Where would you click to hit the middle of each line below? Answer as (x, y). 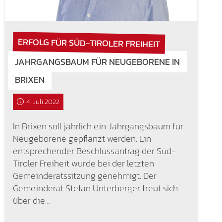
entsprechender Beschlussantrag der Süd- (94, 151)
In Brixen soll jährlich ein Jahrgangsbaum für (98, 126)
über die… (31, 201)
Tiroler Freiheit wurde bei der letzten (83, 164)
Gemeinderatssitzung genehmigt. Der (84, 176)
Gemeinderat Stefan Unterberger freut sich (95, 188)
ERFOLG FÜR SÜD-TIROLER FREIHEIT (89, 43)
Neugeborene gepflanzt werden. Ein (82, 139)
